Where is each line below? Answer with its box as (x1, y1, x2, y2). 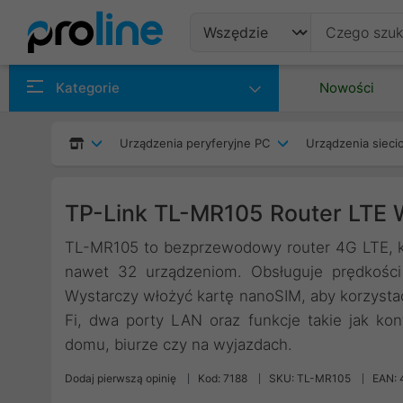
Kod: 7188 (198, 372, 247, 385)
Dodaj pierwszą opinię (65, 372, 176, 385)
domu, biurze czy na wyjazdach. (65, 336, 292, 354)
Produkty (203, 65, 282, 86)
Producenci (203, 109, 301, 130)
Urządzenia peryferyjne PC (120, 136, 270, 150)
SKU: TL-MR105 (269, 372, 351, 385)
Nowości (319, 79, 374, 96)
